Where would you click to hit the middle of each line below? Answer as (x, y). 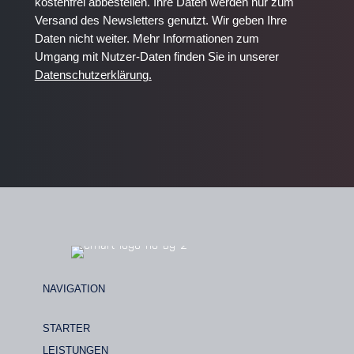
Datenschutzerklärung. (93, 75)
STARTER (66, 329)
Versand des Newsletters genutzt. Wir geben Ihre (160, 21)
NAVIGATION (73, 289)
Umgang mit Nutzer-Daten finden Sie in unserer (156, 57)
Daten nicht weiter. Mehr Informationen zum (147, 39)
